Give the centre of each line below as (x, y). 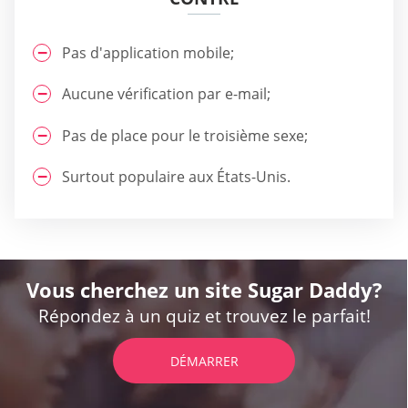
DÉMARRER (204, 362)
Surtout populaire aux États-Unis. (176, 177)
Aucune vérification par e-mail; (166, 94)
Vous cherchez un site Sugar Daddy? (204, 290)
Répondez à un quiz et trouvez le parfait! (204, 316)
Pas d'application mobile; (148, 53)
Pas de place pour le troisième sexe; (185, 135)
